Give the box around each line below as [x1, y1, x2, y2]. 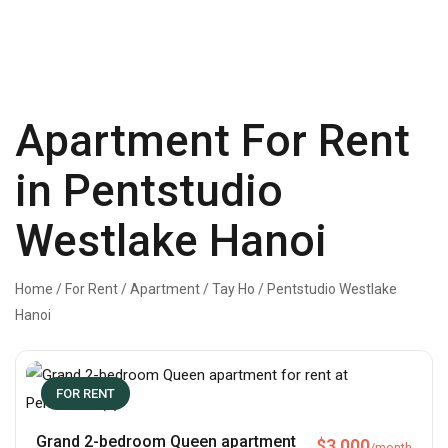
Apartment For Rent [15, 115, 410, 168]
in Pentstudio [15, 165, 283, 218]
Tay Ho [212, 281, 255, 298]
